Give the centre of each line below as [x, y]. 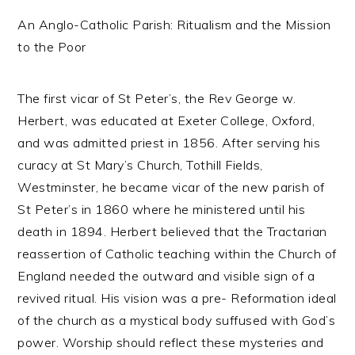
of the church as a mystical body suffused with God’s [177, 320]
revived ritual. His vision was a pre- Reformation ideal [177, 298]
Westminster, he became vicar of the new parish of [171, 187]
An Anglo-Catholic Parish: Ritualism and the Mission [174, 25]
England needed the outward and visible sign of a [166, 276]
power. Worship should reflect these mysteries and [171, 342]
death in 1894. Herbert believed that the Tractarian [172, 231]
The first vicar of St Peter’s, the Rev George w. [157, 98]
